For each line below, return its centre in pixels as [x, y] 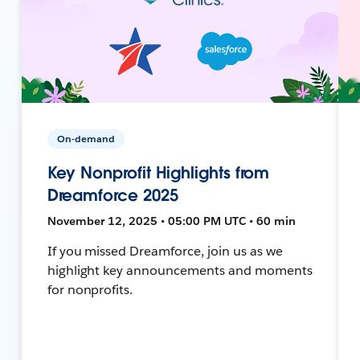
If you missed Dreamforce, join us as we [165, 251]
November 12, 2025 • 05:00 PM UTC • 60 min [171, 221]
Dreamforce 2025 [112, 195]
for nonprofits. [90, 289]
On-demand [86, 138]
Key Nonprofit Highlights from [158, 172]
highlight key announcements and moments [180, 270]
